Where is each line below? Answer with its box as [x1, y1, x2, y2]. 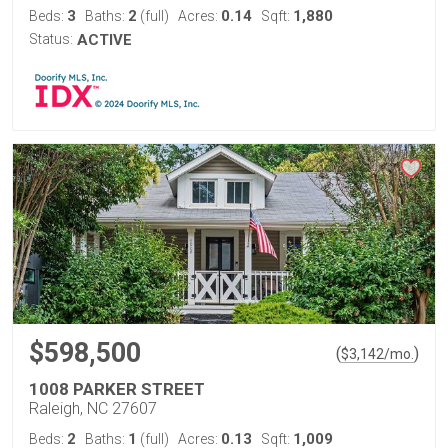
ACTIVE [77, 31, 132, 49]
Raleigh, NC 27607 [29, 399, 157, 418]
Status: [29, 31, 73, 47]
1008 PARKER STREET [29, 379, 205, 399]
